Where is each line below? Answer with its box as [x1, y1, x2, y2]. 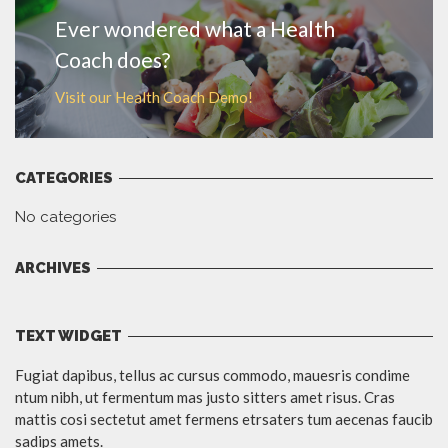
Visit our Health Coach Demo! [55, 88, 253, 107]
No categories [15, 208, 116, 227]
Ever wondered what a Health [55, 16, 335, 42]
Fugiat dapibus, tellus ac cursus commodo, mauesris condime [15, 366, 410, 385]
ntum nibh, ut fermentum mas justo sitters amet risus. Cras [15, 388, 395, 407]
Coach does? [55, 47, 170, 73]
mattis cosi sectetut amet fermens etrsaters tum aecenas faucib [15, 410, 433, 429]
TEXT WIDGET [15, 327, 122, 346]
